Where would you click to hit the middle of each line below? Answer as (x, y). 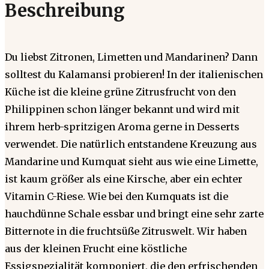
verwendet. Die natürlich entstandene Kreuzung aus (131, 144)
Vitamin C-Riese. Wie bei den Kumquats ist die (116, 196)
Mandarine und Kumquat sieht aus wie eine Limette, (131, 161)
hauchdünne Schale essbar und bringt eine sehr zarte (134, 213)
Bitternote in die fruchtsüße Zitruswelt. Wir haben (126, 231)
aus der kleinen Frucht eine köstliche (96, 248)
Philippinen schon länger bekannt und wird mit (122, 109)
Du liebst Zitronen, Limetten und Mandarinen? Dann (131, 57)
